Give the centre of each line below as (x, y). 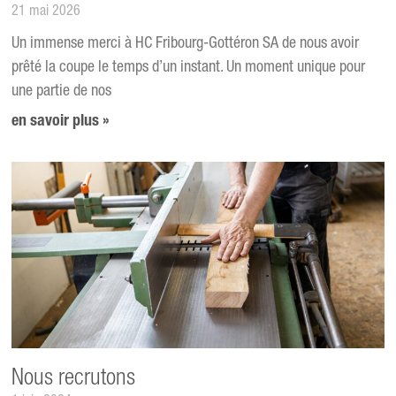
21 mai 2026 (46, 13)
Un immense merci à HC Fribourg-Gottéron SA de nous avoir (186, 45)
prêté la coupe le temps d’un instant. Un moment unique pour (189, 69)
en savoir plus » (61, 122)
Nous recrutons (74, 379)
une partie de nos (62, 92)
